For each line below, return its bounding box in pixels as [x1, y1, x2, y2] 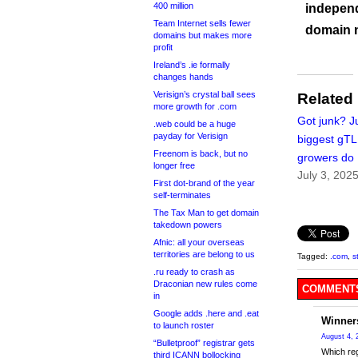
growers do [297, 151, 354, 165]
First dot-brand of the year [153, 178, 255, 188]
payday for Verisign [153, 131, 228, 141]
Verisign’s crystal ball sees [153, 89, 256, 99]
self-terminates [153, 190, 211, 200]
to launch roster [153, 320, 214, 330]
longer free [153, 161, 195, 170]
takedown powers [153, 220, 222, 229]
